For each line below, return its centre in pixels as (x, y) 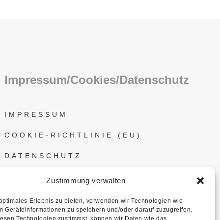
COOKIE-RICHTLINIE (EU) (73, 135)
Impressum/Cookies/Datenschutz (97, 80)
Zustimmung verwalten (86, 180)
